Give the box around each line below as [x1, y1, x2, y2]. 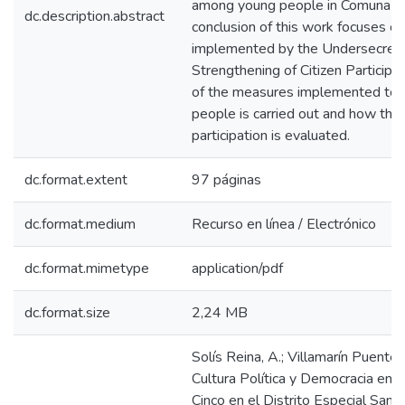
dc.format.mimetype [24, 259, 149, 278]
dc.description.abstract [24, 6, 165, 26]
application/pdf [192, 259, 283, 278]
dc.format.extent [24, 170, 127, 190]
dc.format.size [24, 303, 110, 323]
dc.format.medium [24, 214, 136, 234]
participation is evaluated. [192, 126, 350, 146]
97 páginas [192, 170, 261, 190]
